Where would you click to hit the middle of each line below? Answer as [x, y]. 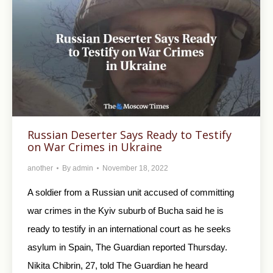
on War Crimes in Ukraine [95, 147]
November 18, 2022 [135, 168]
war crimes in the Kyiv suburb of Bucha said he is [126, 210]
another [40, 168]
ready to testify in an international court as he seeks [129, 229]
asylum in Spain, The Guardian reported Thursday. [129, 247]
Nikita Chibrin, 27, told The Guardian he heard [118, 265]
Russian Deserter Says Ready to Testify [129, 134]
